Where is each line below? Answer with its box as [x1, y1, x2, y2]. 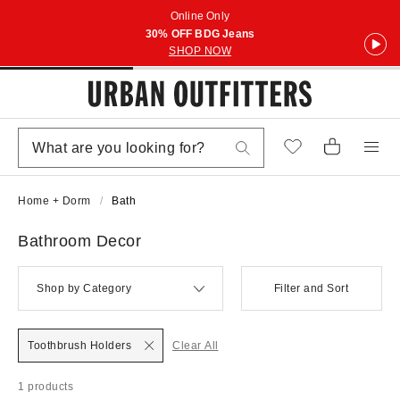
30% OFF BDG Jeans [145, 28, 255, 40]
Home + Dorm [18, 195, 91, 207]
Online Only [170, 10, 230, 22]
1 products [18, 380, 73, 393]
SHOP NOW [169, 45, 231, 57]
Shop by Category [37, 282, 131, 295]
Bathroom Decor [18, 232, 141, 250]
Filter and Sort [273, 282, 349, 295]
